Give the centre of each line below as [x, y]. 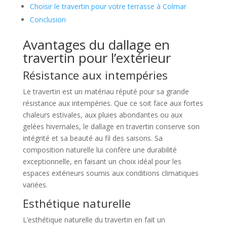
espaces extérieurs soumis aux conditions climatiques [110, 173]
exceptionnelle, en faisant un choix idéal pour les [102, 162]
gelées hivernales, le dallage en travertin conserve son [111, 127]
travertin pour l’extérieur [97, 58]
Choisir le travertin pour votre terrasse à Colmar [108, 7]
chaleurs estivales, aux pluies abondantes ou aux [102, 115]
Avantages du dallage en [96, 45]
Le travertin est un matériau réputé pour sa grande [106, 92]
